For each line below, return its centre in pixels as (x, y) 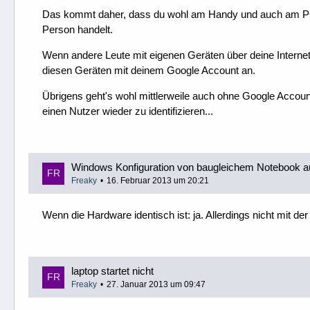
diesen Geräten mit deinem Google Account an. (149, 70)
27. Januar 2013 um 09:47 (156, 284)
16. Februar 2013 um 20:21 (158, 181)
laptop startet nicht (112, 271)
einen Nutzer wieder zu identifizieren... (128, 111)
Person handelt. (77, 29)
